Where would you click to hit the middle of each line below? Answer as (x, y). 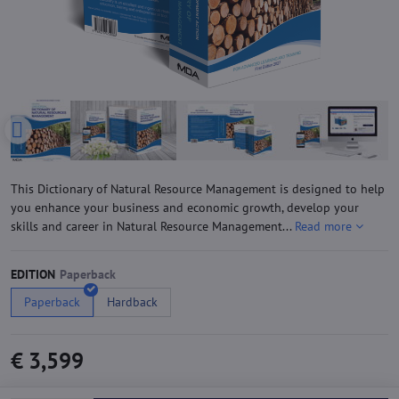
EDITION (33, 275)
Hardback (132, 301)
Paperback (52, 301)
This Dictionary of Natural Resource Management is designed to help (198, 189)
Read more (323, 227)
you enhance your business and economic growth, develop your (185, 208)
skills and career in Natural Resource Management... (153, 227)
